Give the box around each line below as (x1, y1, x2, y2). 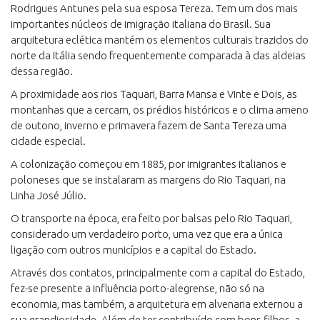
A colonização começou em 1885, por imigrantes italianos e (11, 158, 286, 170)
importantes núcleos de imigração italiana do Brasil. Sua (11, 18, 271, 30)
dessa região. (11, 65, 73, 77)
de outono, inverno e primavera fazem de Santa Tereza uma (11, 119, 286, 131)
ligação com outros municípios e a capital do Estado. (11, 244, 256, 256)
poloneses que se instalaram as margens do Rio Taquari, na (11, 174, 286, 186)
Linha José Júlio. (11, 189, 86, 201)
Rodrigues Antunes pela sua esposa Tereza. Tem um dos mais (11, 2, 298, 14)
